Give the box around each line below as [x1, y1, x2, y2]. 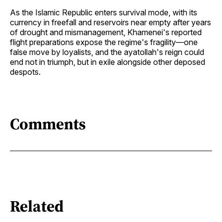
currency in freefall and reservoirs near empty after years [10, 17, 211, 28]
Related [10, 195, 64, 217]
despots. [10, 67, 41, 77]
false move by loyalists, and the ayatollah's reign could [10, 47, 204, 57]
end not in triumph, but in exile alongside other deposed [10, 57, 205, 67]
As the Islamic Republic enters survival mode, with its [10, 7, 197, 18]
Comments [10, 112, 86, 135]
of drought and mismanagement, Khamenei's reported [10, 27, 202, 38]
